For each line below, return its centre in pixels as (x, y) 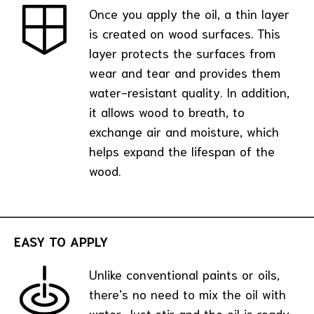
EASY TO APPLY (61, 241)
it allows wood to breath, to (167, 112)
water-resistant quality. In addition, (189, 92)
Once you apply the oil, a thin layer (189, 14)
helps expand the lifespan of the (182, 151)
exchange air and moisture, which (184, 131)
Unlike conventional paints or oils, (184, 274)
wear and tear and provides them (185, 73)
